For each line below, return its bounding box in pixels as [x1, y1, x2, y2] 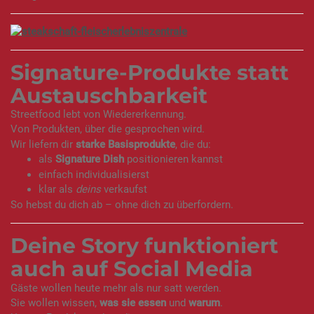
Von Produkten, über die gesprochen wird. [11, 123, 205, 136]
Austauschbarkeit [11, 82, 207, 109]
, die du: [175, 137, 211, 151]
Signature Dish [55, 153, 124, 166]
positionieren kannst [124, 153, 223, 166]
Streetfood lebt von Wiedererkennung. [11, 108, 186, 121]
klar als [39, 183, 76, 196]
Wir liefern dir [11, 137, 76, 151]
